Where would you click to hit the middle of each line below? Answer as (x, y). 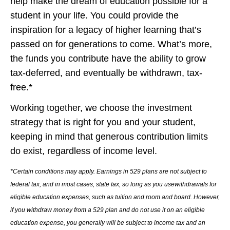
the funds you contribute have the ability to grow (108, 58)
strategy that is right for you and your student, (103, 122)
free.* (21, 87)
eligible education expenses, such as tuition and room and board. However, (115, 197)
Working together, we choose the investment (101, 108)
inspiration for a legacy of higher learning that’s (106, 30)
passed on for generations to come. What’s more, (111, 44)
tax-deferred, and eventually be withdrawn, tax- (106, 73)
